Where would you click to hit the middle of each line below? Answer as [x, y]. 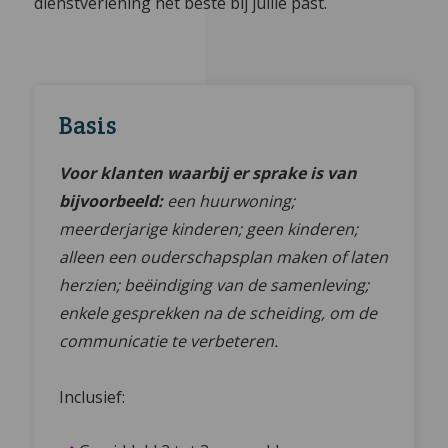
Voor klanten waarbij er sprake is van [208, 173]
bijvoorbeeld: [111, 201]
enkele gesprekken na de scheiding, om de [218, 313]
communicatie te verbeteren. [169, 341]
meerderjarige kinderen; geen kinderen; [209, 229]
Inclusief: [92, 397]
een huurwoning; [231, 201]
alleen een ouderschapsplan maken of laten [224, 257]
